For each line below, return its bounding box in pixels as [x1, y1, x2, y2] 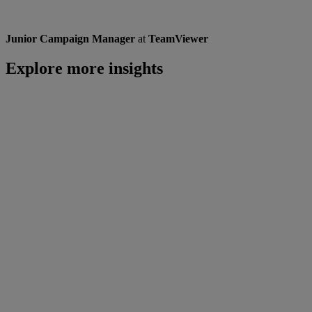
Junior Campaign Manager [6, 32, 135, 45]
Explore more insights [6, 58, 163, 77]
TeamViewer [148, 32, 208, 45]
